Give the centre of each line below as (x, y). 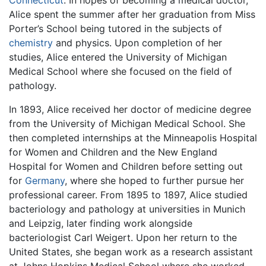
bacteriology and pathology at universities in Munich (127, 209)
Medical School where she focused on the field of (121, 71)
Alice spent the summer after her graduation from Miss (132, 14)
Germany (45, 180)
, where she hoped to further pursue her (154, 180)
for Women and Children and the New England (113, 152)
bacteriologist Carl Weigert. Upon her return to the (123, 237)
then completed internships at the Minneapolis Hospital (133, 137)
